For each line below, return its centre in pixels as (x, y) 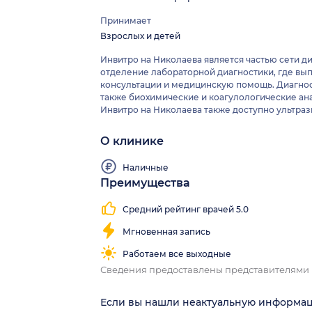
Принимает (126, 21)
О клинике (132, 141)
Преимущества (145, 183)
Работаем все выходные (177, 253)
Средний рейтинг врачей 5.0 (186, 209)
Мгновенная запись (166, 231)
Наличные (146, 167)
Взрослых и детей (140, 36)
